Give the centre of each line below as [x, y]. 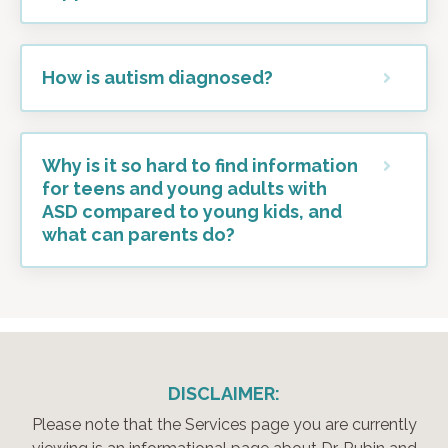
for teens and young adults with [184, 188]
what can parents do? [138, 234]
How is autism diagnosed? [157, 77]
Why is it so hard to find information [200, 165]
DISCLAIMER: [224, 393]
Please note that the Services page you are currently [224, 424]
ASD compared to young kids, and [192, 211]
